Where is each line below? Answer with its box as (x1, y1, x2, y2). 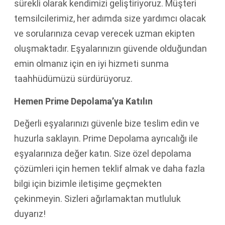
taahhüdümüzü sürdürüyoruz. (14, 73, 133, 84)
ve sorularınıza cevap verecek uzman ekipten (14, 28, 195, 39)
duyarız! (14, 208, 46, 219)
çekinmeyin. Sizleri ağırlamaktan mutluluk (14, 193, 181, 204)
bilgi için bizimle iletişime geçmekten (14, 178, 162, 189)
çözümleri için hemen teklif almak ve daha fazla (14, 163, 205, 174)
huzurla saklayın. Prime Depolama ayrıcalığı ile (14, 133, 198, 144)
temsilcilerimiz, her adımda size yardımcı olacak (14, 13, 206, 24)
